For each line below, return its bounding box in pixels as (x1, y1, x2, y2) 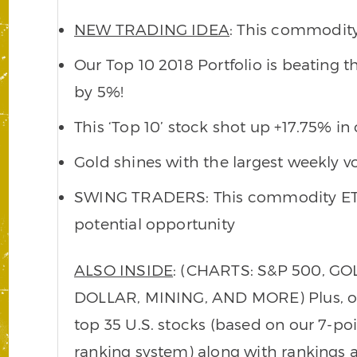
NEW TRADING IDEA (74, 20, 230, 38)
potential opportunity (74, 214, 235, 233)
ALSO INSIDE (74, 260, 174, 279)
